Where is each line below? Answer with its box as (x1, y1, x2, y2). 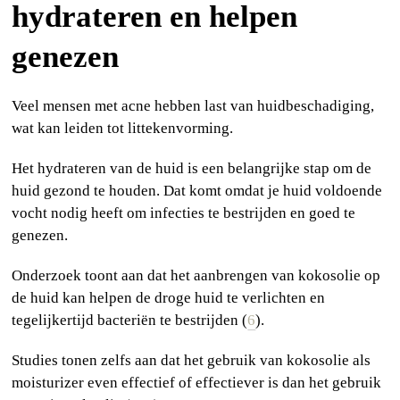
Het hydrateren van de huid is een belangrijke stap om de (12, 160, 372, 178)
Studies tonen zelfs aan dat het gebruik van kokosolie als (12, 352, 371, 370)
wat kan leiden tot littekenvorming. (12, 120, 234, 137)
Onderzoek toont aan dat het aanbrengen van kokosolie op (12, 267, 381, 285)
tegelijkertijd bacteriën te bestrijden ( (12, 312, 248, 329)
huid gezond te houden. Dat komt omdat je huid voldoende (12, 182, 383, 200)
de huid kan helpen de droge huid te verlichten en (12, 289, 326, 307)
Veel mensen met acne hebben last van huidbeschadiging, (12, 97, 375, 115)
